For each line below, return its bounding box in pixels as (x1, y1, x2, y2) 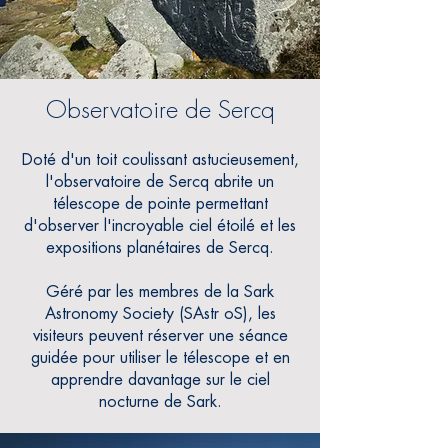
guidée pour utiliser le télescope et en (30, 350, 290, 366)
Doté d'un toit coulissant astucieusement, (21, 152, 299, 168)
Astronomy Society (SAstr (44, 306, 219, 322)
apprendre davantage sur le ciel (50, 372, 270, 388)
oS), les (223, 306, 276, 322)
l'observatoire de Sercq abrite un (46, 174, 274, 190)
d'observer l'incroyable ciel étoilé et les (24, 218, 296, 234)
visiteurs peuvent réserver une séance (32, 328, 288, 344)
